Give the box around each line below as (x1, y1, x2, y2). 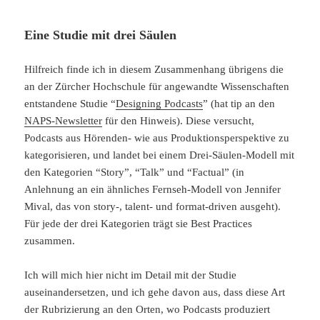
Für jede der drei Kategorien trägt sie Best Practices (24, 218, 253, 230)
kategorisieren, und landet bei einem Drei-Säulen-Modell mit (24, 149, 295, 161)
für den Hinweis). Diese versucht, (102, 115, 255, 127)
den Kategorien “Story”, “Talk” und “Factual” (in (24, 166, 245, 179)
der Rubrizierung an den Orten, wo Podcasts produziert (24, 304, 271, 316)
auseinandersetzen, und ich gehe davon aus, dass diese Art (24, 286, 286, 299)
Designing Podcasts (116, 98, 204, 110)
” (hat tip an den (203, 98, 276, 110)
